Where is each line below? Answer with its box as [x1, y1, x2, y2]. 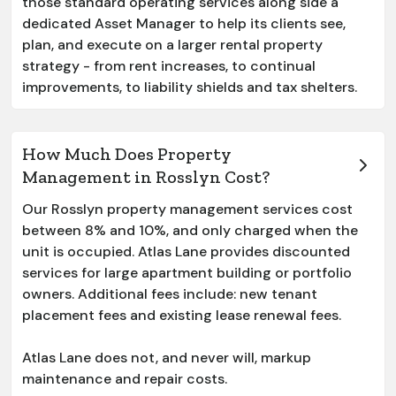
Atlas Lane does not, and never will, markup [22, 347, 311, 367]
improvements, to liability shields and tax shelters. [22, 77, 357, 96]
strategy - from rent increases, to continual [22, 56, 316, 75]
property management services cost [103, 199, 353, 218]
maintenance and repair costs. [22, 369, 227, 388]
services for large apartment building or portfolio [22, 263, 352, 282]
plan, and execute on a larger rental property [22, 34, 323, 54]
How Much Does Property [22, 142, 232, 164]
